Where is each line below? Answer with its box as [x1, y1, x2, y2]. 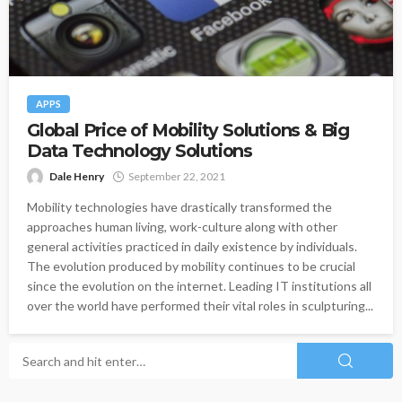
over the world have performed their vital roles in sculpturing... [27, 298, 373, 313]
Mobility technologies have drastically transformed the [27, 199, 332, 214]
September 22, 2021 [128, 170, 225, 183]
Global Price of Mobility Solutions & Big [27, 119, 349, 141]
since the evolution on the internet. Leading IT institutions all [27, 278, 371, 293]
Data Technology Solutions [27, 140, 253, 162]
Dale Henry [49, 170, 104, 183]
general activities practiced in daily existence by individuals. [27, 239, 357, 254]
